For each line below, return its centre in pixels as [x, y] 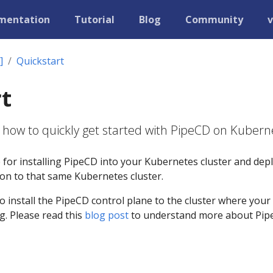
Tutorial [94, 19]
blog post [107, 215]
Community [214, 19]
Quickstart [40, 61]
